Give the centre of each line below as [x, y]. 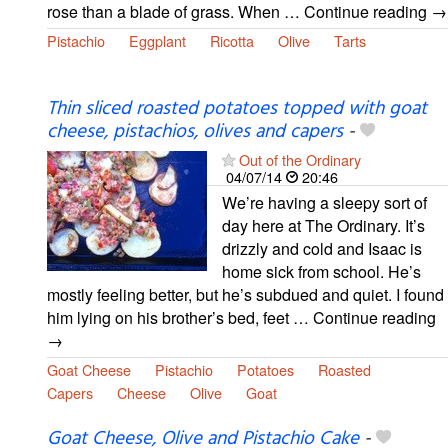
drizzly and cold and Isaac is [322, 248]
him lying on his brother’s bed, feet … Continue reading [241, 317]
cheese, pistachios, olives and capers [195, 131]
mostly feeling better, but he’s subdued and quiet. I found [245, 294]
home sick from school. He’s [321, 271]
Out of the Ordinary [300, 159]
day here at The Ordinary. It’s [323, 225]
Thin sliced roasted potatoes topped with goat [237, 108]
